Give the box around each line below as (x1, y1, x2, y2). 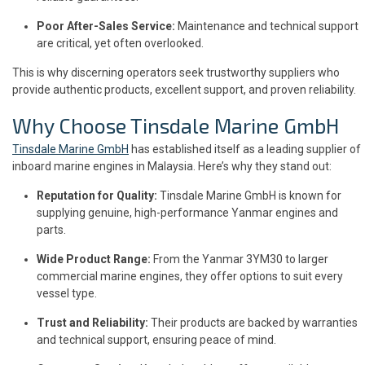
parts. (37, 222, 66, 236)
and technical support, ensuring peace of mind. (37, 332, 276, 346)
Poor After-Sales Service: (37, 19, 175, 33)
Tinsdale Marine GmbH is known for (157, 188, 341, 202)
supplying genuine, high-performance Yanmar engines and (37, 205, 338, 219)
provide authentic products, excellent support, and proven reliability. (12, 82, 356, 96)
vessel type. (37, 286, 97, 300)
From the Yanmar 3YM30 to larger (151, 252, 328, 266)
